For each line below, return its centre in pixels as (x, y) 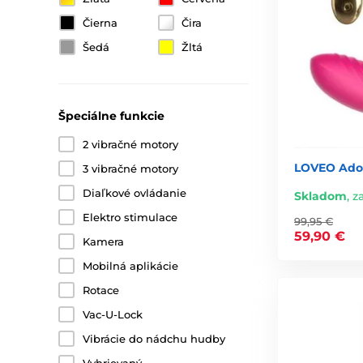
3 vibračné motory (130, 169)
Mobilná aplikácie (130, 266)
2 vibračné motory (130, 144)
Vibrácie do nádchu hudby (154, 339)
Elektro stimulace (130, 217)
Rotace (101, 290)
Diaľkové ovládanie (135, 193)
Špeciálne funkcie (111, 116)
